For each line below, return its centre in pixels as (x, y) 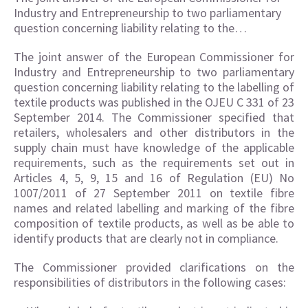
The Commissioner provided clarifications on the (154, 267)
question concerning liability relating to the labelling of (154, 87)
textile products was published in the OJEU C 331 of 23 (154, 102)
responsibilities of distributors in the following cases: (150, 282)
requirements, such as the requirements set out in (154, 163)
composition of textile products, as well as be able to (154, 223)
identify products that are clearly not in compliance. (146, 238)
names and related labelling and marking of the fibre (154, 208)
